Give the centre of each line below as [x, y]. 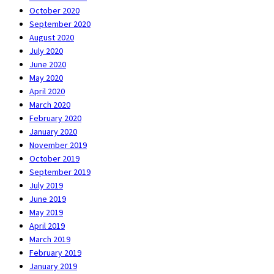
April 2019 [47, 225]
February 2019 [55, 252]
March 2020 [50, 104]
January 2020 [53, 131]
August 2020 [52, 37]
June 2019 [48, 198]
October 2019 [54, 158]
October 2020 [54, 10]
